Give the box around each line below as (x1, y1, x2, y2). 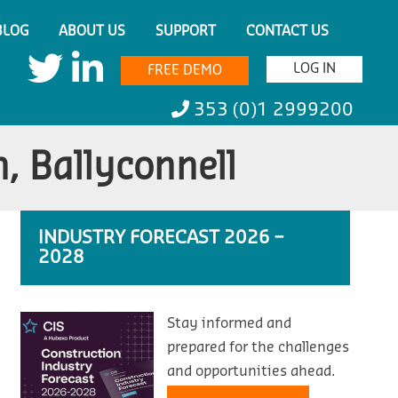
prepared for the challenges (167, 340, 350, 354)
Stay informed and (167, 316, 292, 330)
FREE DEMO (147, 64, 222, 77)
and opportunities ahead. (167, 364, 336, 378)
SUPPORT (155, 25, 217, 38)
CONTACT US (246, 25, 330, 38)
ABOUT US (59, 25, 126, 38)
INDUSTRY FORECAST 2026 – (38, 229, 284, 247)
